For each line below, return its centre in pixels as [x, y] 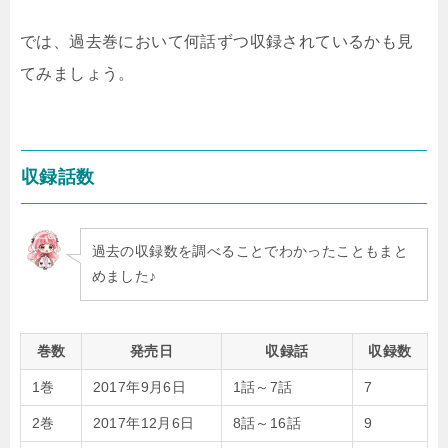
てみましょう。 [77, 73]
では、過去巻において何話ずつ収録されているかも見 [217, 41]
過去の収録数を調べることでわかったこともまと [250, 251]
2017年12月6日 [143, 422]
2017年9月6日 [139, 386]
